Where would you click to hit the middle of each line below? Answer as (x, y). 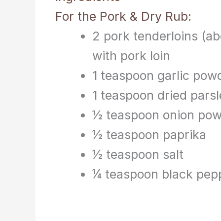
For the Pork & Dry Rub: (123, 16)
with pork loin (131, 55)
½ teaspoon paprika (149, 134)
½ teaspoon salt (138, 154)
